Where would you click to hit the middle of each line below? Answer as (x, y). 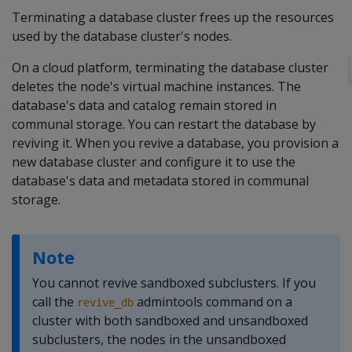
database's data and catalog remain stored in (144, 105)
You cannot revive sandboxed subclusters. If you (174, 283)
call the (55, 302)
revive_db (105, 302)
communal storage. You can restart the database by (164, 124)
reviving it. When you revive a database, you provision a (175, 143)
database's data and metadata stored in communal (160, 181)
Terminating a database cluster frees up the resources (173, 17)
